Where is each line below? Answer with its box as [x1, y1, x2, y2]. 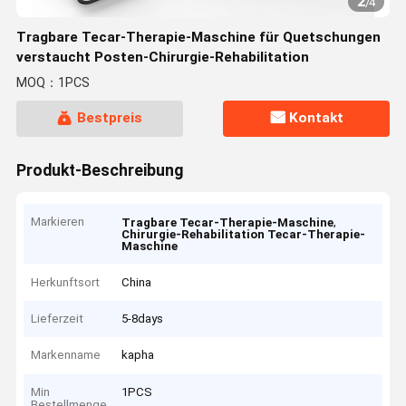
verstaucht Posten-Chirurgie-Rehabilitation [15, 49, 309, 65]
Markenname [31, 348, 101, 362]
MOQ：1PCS [15, 75, 90, 92]
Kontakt [289, 110, 344, 127]
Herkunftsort [31, 275, 101, 289]
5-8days [121, 312, 164, 326]
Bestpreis [76, 110, 142, 127]
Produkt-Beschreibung [15, 160, 183, 179]
